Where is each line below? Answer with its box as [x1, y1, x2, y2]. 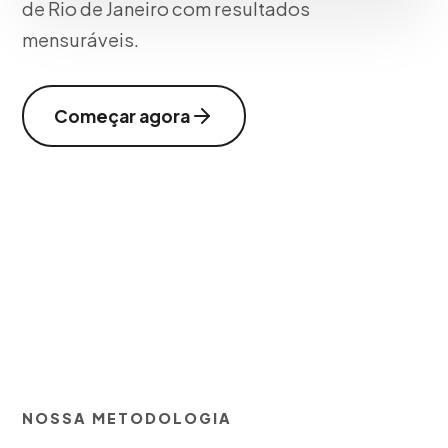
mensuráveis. [22, 28, 140, 51]
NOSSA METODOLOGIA [22, 409, 233, 427]
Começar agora [54, 105, 191, 127]
